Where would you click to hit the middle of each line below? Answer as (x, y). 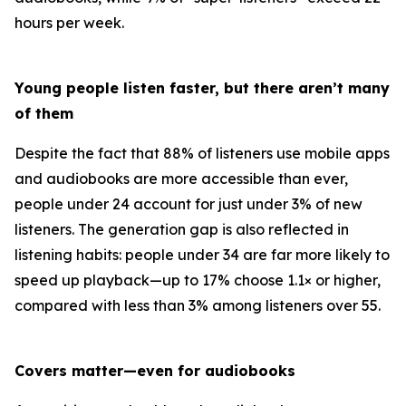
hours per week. (69, 23)
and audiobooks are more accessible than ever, (181, 179)
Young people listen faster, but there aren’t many (202, 88)
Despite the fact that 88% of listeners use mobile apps (202, 153)
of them (44, 113)
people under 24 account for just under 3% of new (188, 204)
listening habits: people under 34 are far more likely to (202, 255)
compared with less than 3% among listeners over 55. (198, 305)
